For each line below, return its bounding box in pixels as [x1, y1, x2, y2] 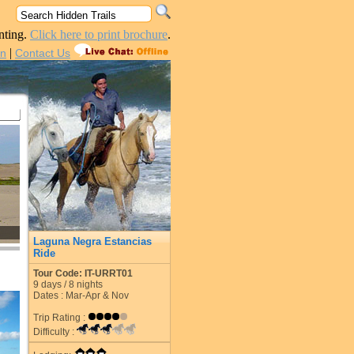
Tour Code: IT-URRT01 [33, 268, 133, 279]
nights [74, 279, 103, 290]
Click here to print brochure [30, 28, 168, 41]
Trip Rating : [33, 312, 88, 323]
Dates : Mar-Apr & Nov [33, 290, 129, 301]
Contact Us [15, 47, 70, 59]
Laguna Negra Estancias [33, 235, 152, 247]
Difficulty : [33, 326, 77, 337]
